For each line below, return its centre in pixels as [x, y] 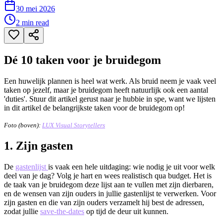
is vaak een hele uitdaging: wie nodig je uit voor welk [132, 166]
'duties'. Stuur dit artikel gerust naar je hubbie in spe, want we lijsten [110, 99]
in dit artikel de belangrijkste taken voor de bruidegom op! [94, 108]
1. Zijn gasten [38, 145]
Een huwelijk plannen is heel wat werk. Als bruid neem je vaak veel [110, 81]
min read [34, 23]
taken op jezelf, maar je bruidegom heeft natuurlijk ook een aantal [106, 90]
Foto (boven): [23, 125]
